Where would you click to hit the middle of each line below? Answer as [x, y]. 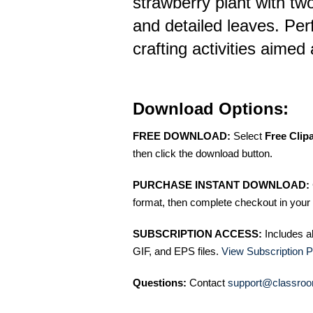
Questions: [160, 283]
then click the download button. [203, 153]
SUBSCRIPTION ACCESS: [197, 234]
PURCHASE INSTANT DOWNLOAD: [221, 185]
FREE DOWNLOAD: [182, 136]
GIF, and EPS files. [177, 251]
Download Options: [211, 109]
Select [248, 136]
